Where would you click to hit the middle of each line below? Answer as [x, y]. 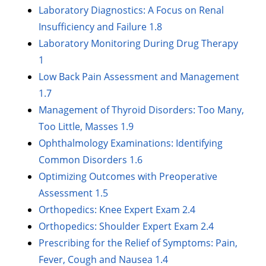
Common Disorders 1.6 [91, 160]
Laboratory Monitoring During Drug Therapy [139, 44]
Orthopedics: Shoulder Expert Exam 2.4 [126, 227]
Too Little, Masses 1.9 [86, 127]
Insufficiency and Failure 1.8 [101, 27]
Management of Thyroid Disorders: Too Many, [142, 110]
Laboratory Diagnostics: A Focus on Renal [132, 10]
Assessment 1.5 [74, 193]
